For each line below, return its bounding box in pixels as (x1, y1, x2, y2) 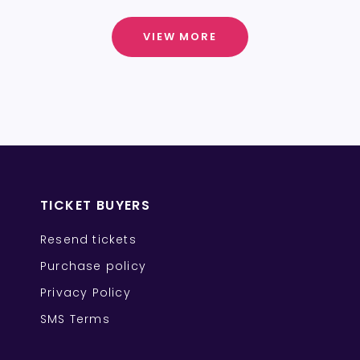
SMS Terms (40, 311, 110, 328)
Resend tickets (40, 231, 137, 248)
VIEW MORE (142, 29, 218, 45)
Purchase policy (40, 258, 146, 275)
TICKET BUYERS (40, 196, 151, 215)
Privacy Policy (40, 284, 131, 301)
